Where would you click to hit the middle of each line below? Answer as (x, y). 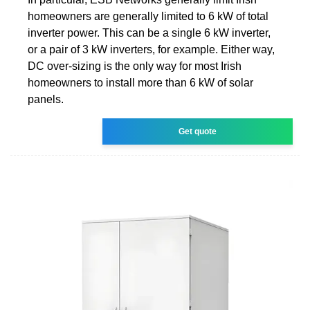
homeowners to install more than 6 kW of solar (140, 82)
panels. (46, 99)
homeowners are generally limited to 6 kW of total (148, 16)
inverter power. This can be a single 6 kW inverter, (149, 33)
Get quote (198, 131)
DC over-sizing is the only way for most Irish (135, 66)
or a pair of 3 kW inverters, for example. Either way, (151, 49)
